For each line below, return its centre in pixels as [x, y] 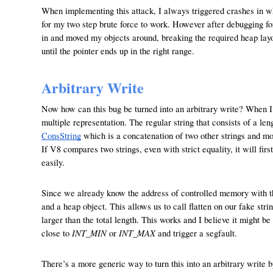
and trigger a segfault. [196, 233]
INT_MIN [89, 233]
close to [57, 233]
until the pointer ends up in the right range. [118, 51]
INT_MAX [137, 233]
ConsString [61, 136]
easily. [53, 162]
